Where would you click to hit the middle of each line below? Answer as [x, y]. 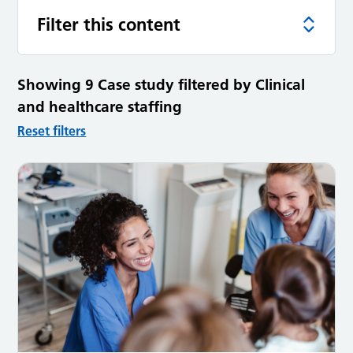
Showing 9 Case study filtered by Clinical [162, 84]
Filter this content [109, 24]
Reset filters [52, 130]
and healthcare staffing [100, 106]
